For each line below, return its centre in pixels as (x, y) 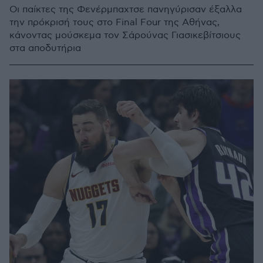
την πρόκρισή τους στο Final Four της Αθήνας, (114, 23)
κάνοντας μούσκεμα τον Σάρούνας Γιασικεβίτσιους (125, 36)
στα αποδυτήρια (45, 48)
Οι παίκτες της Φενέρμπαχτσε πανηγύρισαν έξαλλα (126, 10)
